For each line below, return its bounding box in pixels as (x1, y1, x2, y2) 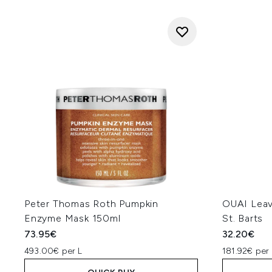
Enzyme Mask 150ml (24, 212, 121, 224)
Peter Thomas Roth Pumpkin (24, 198, 159, 209)
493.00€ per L (24, 246, 83, 256)
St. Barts (222, 212, 263, 224)
